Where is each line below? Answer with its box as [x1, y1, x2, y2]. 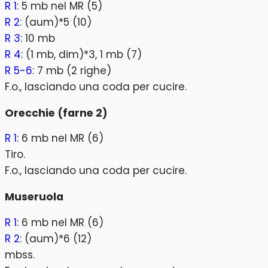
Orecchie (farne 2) [5, 105, 108, 120]
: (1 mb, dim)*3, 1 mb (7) [21, 47, 142, 62]
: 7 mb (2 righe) [32, 63, 111, 78]
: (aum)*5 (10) [20, 15, 92, 30]
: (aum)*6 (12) [20, 231, 92, 246]
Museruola [5, 189, 63, 204]
